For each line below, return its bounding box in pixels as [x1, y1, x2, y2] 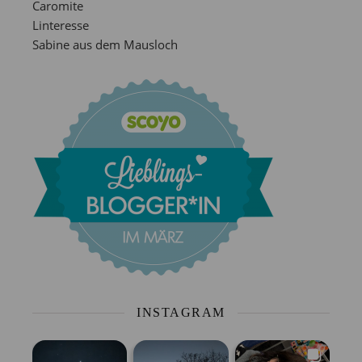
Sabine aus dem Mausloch [32, 36, 178, 53]
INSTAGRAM [137, 305, 225, 320]
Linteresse [32, 17, 89, 34]
